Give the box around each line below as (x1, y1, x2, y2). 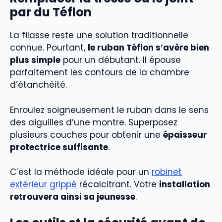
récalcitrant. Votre (77, 178, 159, 190)
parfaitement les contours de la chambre (10, 66, 189, 78)
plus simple (10, 54, 60, 66)
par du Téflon (10, 4, 92, 20)
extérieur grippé (10, 178, 77, 190)
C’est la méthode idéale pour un (10, 166, 152, 178)
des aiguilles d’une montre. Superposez (10, 116, 177, 128)
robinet (152, 166, 182, 178)
